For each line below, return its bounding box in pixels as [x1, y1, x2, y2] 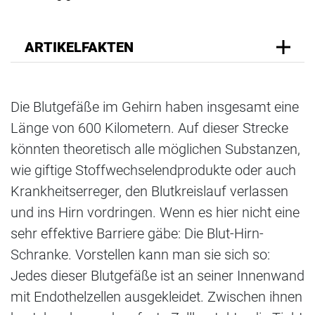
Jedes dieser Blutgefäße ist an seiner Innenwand [11, 267, 304, 285]
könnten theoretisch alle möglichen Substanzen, [11, 141, 300, 158]
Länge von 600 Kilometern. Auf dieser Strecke [11, 120, 288, 137]
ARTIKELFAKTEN [25, 39, 134, 56]
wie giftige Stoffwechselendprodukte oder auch [11, 162, 296, 179]
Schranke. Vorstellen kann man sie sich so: [11, 246, 270, 264]
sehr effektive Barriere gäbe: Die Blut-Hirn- [11, 225, 264, 243]
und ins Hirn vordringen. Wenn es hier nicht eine [11, 204, 300, 221]
